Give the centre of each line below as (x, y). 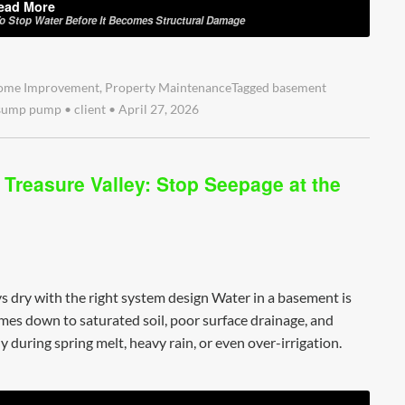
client (90, 110)
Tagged (252, 88)
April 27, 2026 (157, 110)
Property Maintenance (168, 88)
